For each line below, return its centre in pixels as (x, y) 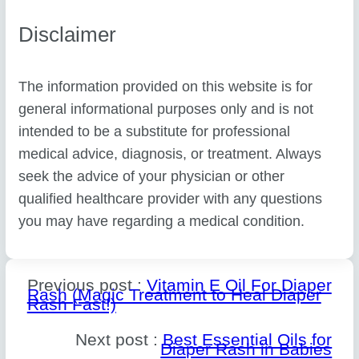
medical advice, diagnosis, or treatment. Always (170, 153)
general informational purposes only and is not (166, 109)
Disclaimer (68, 35)
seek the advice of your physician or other (152, 176)
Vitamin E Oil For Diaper (239, 284)
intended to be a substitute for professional (155, 131)
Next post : (119, 339)
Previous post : (87, 284)
